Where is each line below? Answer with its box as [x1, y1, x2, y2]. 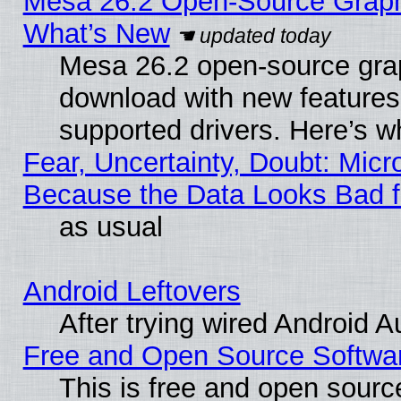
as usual [58, 211, 163, 243]
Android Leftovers [22, 276, 241, 308]
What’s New [22, 18, 170, 50]
